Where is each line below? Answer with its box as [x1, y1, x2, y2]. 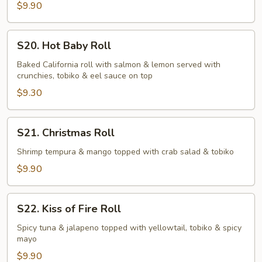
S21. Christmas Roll [17, 126, 115, 140]
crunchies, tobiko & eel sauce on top [17, 70, 153, 81]
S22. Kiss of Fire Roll [17, 202, 121, 216]
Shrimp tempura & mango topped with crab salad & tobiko [17, 146, 234, 157]
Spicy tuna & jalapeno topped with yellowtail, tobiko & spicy [17, 222, 242, 233]
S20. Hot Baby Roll [17, 39, 111, 53]
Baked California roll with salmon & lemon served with [17, 59, 220, 70]
